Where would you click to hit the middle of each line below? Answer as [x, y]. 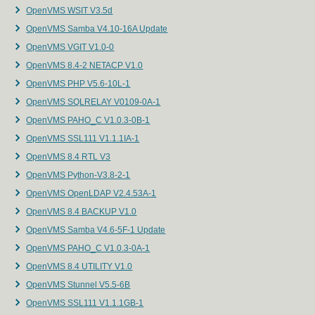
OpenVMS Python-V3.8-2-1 [78, 175]
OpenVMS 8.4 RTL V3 [69, 157]
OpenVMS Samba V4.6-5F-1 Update [96, 230]
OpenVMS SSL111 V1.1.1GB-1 [85, 303]
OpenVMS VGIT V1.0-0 [70, 47]
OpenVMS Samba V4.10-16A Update [97, 29]
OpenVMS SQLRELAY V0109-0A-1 [94, 102]
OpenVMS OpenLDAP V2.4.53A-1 [91, 194]
